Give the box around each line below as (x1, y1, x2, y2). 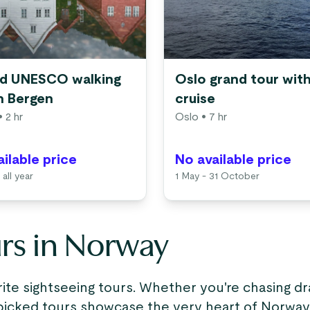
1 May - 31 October (175, 172, 259, 181)
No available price (175, 153, 291, 167)
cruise (175, 92, 215, 106)
